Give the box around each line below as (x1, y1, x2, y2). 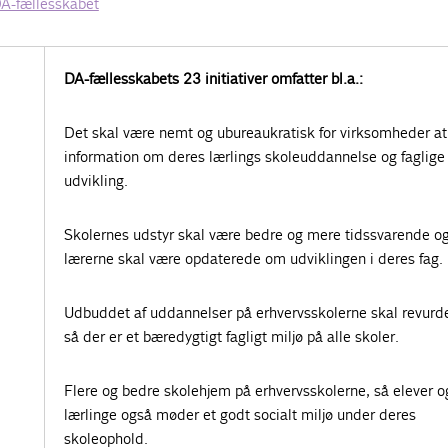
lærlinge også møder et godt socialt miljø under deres (63, 405, 416, 424)
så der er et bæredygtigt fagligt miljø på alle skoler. (63, 327, 399, 346)
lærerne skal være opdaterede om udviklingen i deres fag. (63, 249, 443, 268)
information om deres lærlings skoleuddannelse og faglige (63, 147, 445, 166)
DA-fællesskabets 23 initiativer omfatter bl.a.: (63, 69, 363, 88)
